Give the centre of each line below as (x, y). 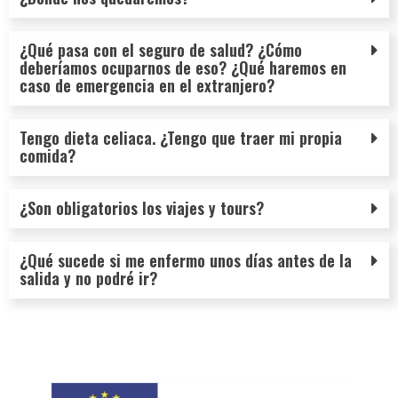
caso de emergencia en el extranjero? (147, 85)
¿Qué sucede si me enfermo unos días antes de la (186, 260)
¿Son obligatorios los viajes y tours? (142, 208)
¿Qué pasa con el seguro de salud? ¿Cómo (161, 50)
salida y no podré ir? (88, 278)
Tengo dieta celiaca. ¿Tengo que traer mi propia (181, 138)
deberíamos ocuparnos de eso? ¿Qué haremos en (183, 68)
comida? (48, 155)
